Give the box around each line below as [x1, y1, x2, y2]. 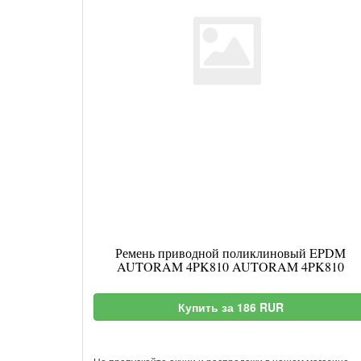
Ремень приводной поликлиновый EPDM [115, 244, 346, 261]
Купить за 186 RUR [177, 299, 284, 315]
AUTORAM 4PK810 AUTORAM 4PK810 [117, 258, 344, 275]
